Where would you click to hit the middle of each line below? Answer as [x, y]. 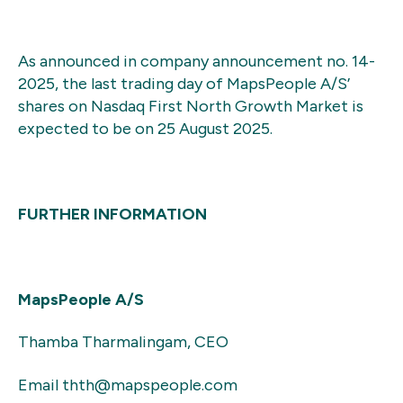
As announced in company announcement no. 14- [197, 62]
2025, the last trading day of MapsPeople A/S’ [184, 84]
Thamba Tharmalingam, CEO [123, 342]
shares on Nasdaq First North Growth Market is [191, 107]
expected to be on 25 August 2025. [145, 129]
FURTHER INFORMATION [112, 215]
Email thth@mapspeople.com [128, 385]
